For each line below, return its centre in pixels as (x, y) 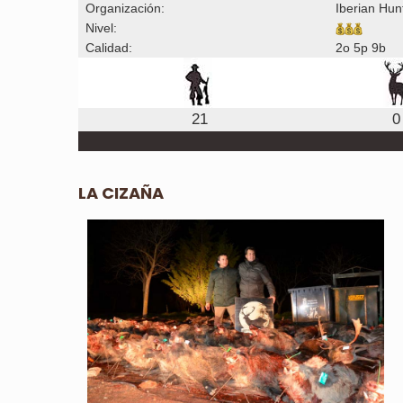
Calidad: (105, 47)
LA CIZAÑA (121, 193)
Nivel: (98, 27)
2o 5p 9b (361, 47)
